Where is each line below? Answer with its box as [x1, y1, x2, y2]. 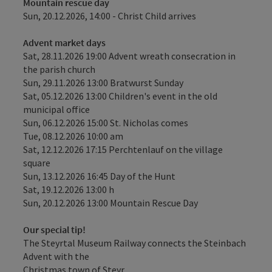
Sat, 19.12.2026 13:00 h [23, 183, 114, 195]
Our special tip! [23, 223, 86, 236]
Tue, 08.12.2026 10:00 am [23, 130, 123, 142]
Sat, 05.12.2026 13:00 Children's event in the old [23, 90, 217, 102]
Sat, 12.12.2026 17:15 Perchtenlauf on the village [23, 143, 223, 155]
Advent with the [23, 250, 89, 262]
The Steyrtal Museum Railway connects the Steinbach [23, 237, 246, 249]
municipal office [23, 103, 90, 115]
